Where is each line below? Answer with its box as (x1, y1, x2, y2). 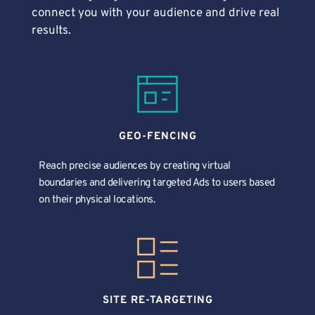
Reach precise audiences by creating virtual (39, 159, 231, 173)
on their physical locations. (39, 193, 157, 207)
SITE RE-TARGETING (102, 293, 213, 307)
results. (32, 22, 71, 39)
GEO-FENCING (118, 129, 197, 143)
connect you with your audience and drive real (32, 5, 279, 21)
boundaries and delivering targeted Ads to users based (39, 176, 275, 190)
